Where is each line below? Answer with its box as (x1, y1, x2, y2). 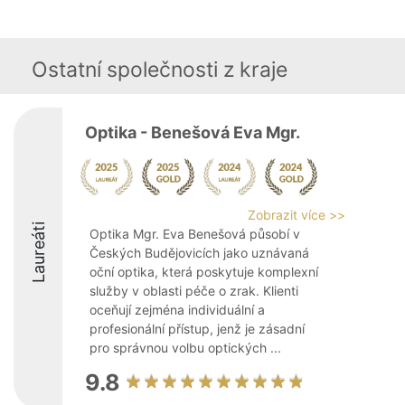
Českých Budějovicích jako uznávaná (89, 245, 309, 260)
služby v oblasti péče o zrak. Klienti (89, 283, 298, 298)
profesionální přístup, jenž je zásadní (89, 321, 305, 336)
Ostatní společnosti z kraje (32, 57, 287, 82)
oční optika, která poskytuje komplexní (89, 264, 318, 279)
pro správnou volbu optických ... (89, 340, 281, 355)
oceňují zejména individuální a (89, 302, 265, 317)
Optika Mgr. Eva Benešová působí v (89, 226, 300, 241)
